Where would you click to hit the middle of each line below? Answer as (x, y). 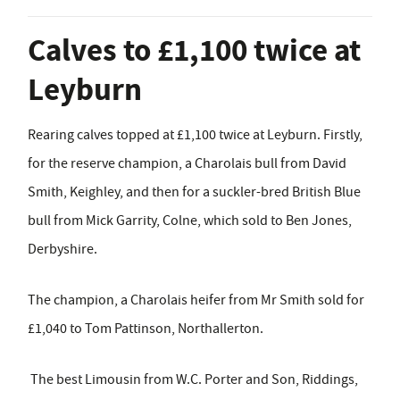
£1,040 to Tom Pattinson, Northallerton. (146, 328)
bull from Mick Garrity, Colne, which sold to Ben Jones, (190, 220)
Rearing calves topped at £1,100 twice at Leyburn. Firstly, (195, 134)
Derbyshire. (62, 249)
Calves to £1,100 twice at (194, 50)
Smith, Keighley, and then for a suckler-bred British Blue (194, 192)
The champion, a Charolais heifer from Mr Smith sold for (196, 300)
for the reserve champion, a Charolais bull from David (187, 163)
